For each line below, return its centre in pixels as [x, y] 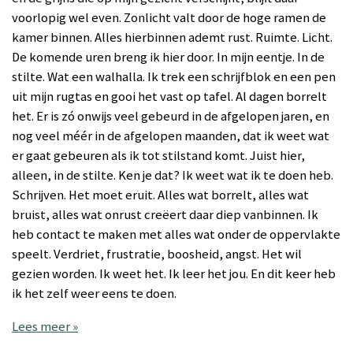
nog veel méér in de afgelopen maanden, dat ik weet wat [171, 136]
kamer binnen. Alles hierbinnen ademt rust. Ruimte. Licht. [172, 38]
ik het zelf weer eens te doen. [94, 294]
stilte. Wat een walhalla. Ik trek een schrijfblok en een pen [174, 77]
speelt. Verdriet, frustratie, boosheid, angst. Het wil [157, 255]
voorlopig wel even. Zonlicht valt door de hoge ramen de [169, 18]
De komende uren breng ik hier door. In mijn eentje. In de [168, 58]
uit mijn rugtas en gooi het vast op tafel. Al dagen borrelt [169, 97]
